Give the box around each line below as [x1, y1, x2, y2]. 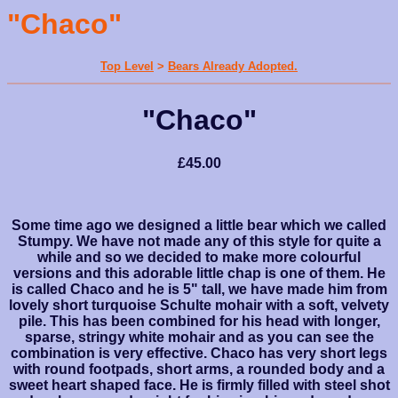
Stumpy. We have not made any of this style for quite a [17, 234, 381, 250]
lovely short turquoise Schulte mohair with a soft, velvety [9, 298, 389, 314]
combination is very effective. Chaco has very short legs [11, 346, 387, 362]
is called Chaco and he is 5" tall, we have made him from [11, 282, 387, 298]
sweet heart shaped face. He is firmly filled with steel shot [8, 378, 390, 394]
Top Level [100, 60, 154, 74]
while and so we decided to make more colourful [37, 250, 361, 266]
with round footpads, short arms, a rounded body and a [13, 362, 385, 378]
